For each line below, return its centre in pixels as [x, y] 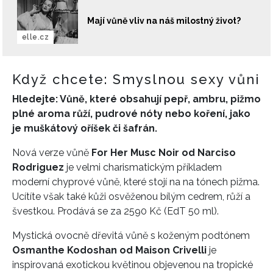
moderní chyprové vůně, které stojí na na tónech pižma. [136, 182]
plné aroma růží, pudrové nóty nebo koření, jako [131, 113]
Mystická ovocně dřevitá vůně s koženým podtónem [131, 235]
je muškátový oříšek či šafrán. [85, 128]
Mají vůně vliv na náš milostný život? [164, 21]
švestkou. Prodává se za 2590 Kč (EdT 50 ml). [115, 211]
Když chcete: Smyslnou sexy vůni [136, 79]
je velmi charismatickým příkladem [143, 167]
